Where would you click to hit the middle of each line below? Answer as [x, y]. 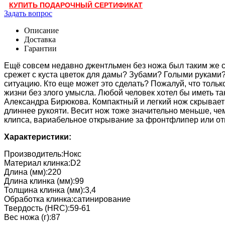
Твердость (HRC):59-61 [47, 208]
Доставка [40, 39]
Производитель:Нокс [43, 154]
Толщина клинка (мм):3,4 [50, 190]
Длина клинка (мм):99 [44, 181]
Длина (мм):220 [33, 172]
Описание [41, 30]
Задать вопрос [28, 13]
